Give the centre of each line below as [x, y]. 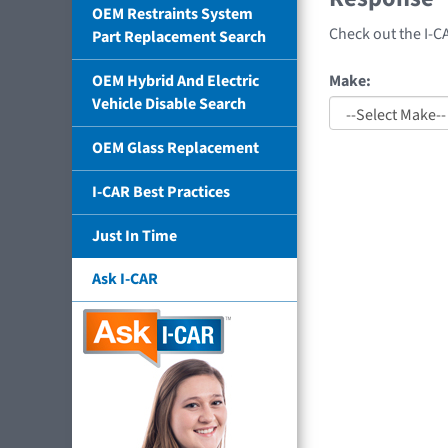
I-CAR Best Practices [161, 191]
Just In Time [134, 235]
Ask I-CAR [125, 278]
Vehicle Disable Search [169, 103]
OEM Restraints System [172, 13]
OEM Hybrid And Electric [175, 80]
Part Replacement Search [179, 36]
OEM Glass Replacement [175, 147]
